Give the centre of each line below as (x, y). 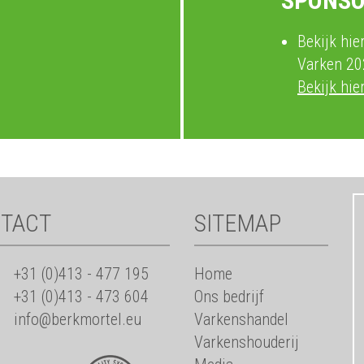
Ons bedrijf (229, 297)
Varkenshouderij (247, 342)
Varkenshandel (241, 319)
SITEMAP (238, 223)
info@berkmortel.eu (77, 319)
